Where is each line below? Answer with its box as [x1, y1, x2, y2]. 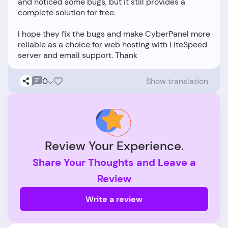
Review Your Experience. [44, 138, 184, 154]
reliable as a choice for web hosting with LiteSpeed [18, 39, 207, 50]
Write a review [85, 193, 142, 205]
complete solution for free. [18, 7, 116, 18]
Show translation [146, 75, 208, 87]
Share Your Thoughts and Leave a [32, 156, 196, 169]
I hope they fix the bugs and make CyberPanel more [18, 28, 210, 40]
